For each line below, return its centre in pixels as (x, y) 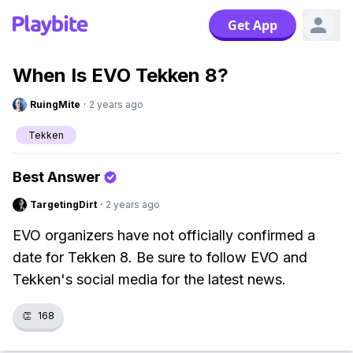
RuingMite (55, 104)
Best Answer (57, 177)
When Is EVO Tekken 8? (121, 75)
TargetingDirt (63, 204)
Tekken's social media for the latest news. (149, 279)
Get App (253, 25)
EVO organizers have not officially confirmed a (164, 235)
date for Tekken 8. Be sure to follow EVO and (160, 257)
